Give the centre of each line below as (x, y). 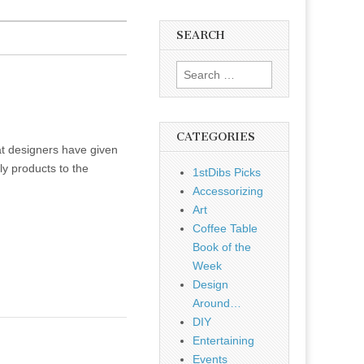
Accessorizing (228, 191)
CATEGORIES (216, 137)
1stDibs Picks (227, 173)
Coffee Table (225, 229)
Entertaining (224, 341)
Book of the (222, 247)
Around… (217, 303)
